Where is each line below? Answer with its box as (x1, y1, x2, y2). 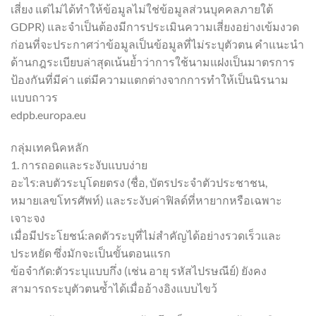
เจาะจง (11, 210, 45, 224)
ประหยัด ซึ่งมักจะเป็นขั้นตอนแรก (11, 245, 171, 260)
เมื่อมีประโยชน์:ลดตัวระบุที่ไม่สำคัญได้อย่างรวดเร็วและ (11, 228, 281, 242)
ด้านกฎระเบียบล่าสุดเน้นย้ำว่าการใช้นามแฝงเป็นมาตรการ (11, 55, 295, 69)
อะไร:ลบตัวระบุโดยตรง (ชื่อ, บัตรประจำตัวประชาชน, (11, 175, 267, 189)
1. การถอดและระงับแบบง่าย (11, 157, 147, 171)
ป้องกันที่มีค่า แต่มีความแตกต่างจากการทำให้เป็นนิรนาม (11, 73, 288, 87)
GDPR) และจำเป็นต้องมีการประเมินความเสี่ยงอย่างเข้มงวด (11, 20, 299, 34)
